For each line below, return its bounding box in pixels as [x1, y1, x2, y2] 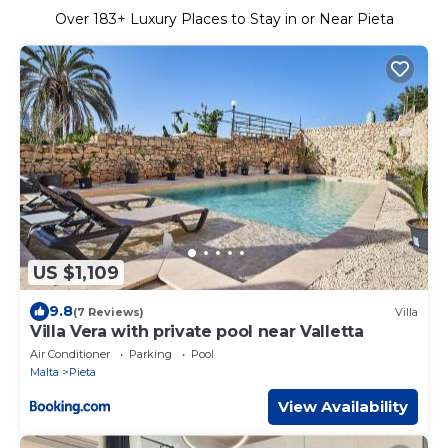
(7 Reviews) [73, 304, 144, 319]
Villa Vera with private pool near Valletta [30, 322, 364, 342]
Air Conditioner [30, 347, 110, 362]
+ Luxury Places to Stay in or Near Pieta [116, 10, 394, 29]
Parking [129, 347, 172, 362]
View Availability [278, 397, 408, 417]
